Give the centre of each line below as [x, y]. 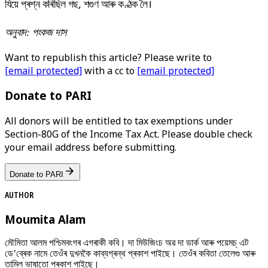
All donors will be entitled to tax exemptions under [119, 121]
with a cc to [109, 70]
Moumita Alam [45, 219]
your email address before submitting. [91, 147]
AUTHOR [19, 195]
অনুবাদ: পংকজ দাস [36, 32]
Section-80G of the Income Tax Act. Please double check [129, 134]
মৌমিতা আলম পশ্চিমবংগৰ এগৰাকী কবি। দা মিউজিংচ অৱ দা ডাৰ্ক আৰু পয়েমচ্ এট [127, 243]
